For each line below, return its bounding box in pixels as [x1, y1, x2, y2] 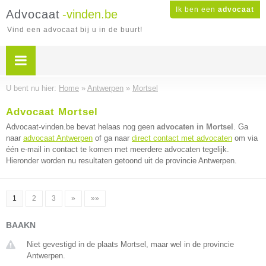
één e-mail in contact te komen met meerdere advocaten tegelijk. [6, 145, 229, 154]
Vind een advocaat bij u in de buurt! [7, 26, 142, 34]
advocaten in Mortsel [157, 122, 233, 131]
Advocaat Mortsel [6, 106, 98, 118]
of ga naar [93, 134, 132, 142]
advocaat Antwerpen [23, 134, 93, 142]
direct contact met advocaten [132, 134, 232, 142]
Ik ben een [176, 5, 218, 14]
